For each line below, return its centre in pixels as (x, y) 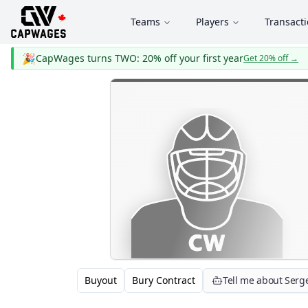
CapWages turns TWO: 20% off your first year (140, 58)
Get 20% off (266, 58)
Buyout (101, 280)
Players (212, 22)
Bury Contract (164, 280)
